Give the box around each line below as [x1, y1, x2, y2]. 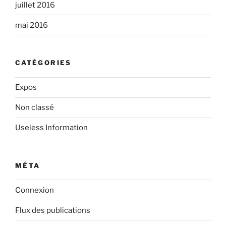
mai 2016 [15, 20, 48, 30]
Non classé [15, 103, 54, 112]
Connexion [15, 185, 54, 195]
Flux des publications [15, 205, 90, 215]
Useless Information [15, 123, 88, 133]
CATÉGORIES [15, 59, 72, 67]
